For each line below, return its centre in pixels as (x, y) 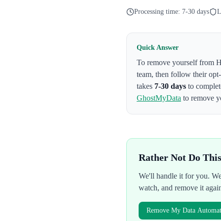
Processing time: (158, 12)
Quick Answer (158, 48)
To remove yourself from (176, 62)
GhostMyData (159, 98)
